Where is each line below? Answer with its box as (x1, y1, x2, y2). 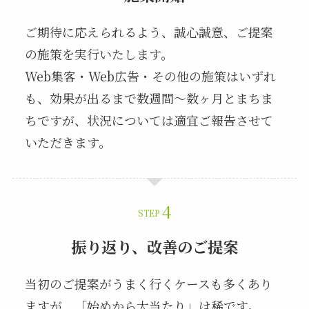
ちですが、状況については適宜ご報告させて (24, 111, 273, 130)
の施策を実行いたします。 (24, 45, 173, 63)
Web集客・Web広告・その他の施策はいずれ (24, 67, 276, 86)
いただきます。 (24, 133, 111, 152)
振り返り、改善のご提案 (71, 235, 238, 257)
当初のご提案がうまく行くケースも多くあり (24, 274, 272, 292)
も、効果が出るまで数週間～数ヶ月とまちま (24, 89, 273, 108)
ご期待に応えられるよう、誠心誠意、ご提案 (24, 23, 273, 41)
